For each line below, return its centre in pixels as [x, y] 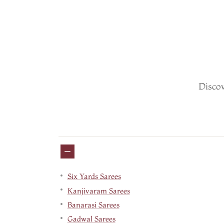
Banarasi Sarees [93, 204]
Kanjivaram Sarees [98, 190]
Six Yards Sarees [94, 176]
